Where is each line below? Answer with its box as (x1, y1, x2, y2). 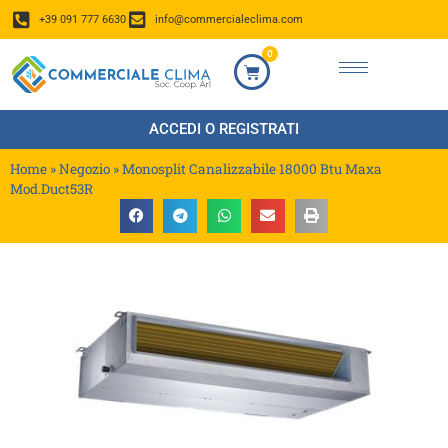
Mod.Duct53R (10, 180, 93, 199)
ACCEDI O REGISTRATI (149, 120, 299, 139)
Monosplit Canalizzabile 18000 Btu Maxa (122, 160, 382, 179)
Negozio (59, 160, 110, 179)
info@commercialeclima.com (154, 12, 303, 26)
